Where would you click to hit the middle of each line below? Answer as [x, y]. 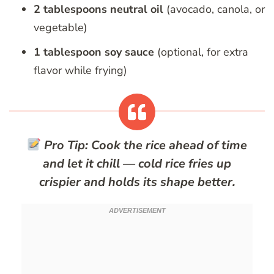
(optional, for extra [201, 52]
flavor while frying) [80, 70]
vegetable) [61, 27]
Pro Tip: [66, 145]
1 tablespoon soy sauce [94, 52]
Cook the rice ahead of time [167, 145]
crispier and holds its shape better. [137, 182]
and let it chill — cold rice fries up [137, 163]
